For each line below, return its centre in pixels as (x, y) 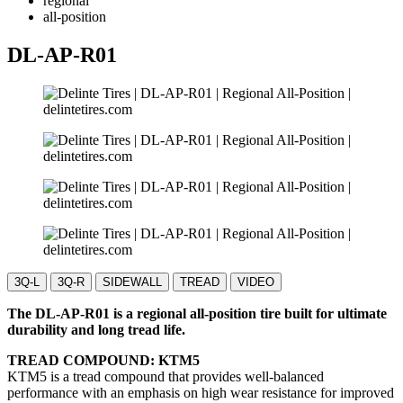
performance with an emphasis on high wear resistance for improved (201, 392)
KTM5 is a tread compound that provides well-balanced (166, 376)
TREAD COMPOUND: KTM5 (103, 360)
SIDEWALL (132, 282)
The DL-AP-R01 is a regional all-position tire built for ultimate (197, 313)
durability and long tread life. (96, 329)
